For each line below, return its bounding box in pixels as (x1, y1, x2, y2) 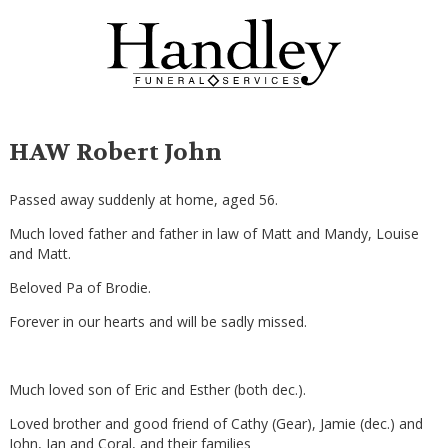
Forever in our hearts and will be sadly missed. (8, 312, 307, 332)
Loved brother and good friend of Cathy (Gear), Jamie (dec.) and (8, 414, 423, 434)
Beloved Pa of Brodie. (8, 278, 151, 298)
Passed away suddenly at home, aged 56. (8, 190, 278, 210)
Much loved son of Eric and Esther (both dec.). (8, 380, 306, 400)
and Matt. (8, 244, 71, 264)
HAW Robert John (8, 137, 222, 169)
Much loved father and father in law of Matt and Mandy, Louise (8, 224, 419, 244)
